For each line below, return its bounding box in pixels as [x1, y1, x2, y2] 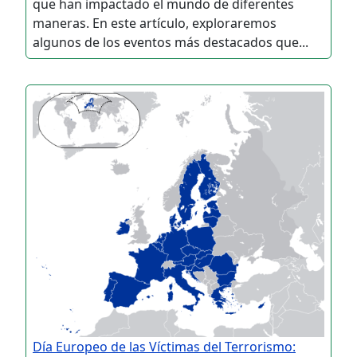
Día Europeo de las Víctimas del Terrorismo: [33, 337, 296, 355]
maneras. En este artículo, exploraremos [33, 14, 277, 32]
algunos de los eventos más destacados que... [33, 33, 308, 51]
